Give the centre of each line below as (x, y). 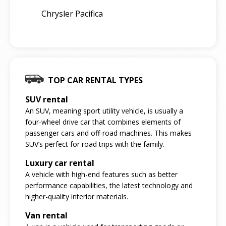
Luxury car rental (60, 163)
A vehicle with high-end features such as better (101, 174)
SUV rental (47, 99)
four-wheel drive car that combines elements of (103, 122)
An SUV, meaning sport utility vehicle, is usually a (104, 110)
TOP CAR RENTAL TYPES (95, 80)
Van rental (46, 215)
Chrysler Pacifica (72, 13)
